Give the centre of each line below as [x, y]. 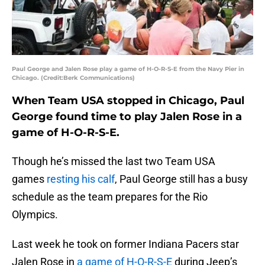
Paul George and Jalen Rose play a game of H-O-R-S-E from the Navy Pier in [128, 69]
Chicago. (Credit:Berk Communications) [73, 78]
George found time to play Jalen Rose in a [127, 117]
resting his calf [81, 179]
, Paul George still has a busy [181, 179]
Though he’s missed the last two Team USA [114, 161]
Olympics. [35, 215]
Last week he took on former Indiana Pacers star [125, 244]
